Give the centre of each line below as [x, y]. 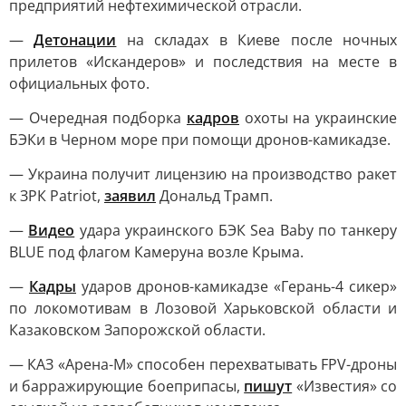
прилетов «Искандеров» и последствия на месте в [203, 62]
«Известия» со [345, 386]
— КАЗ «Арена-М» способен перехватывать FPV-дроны [203, 364]
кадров [213, 118]
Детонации [75, 40]
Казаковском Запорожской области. [137, 330]
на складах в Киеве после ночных [257, 40]
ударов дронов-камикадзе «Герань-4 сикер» [237, 286]
